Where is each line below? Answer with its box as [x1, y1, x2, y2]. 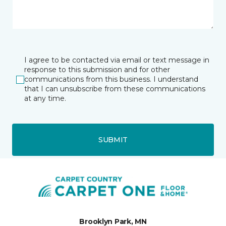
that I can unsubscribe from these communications [24, 84, 205, 93]
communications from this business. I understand [24, 75, 198, 84]
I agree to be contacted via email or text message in [24, 55, 209, 65]
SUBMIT [98, 135, 128, 144]
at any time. [24, 94, 66, 103]
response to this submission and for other [24, 65, 170, 74]
